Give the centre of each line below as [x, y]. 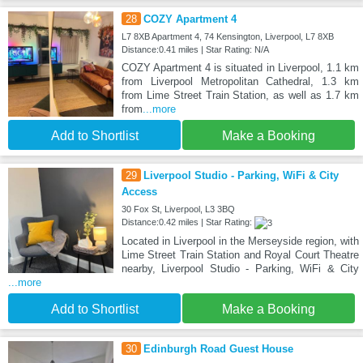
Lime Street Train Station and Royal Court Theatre [240, 254]
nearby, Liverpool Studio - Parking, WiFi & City [240, 268]
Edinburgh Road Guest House [218, 348]
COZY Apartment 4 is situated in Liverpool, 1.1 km [240, 67]
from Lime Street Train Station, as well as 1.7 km [240, 95]
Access [139, 191]
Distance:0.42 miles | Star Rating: [188, 222]
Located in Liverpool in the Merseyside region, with [240, 241]
